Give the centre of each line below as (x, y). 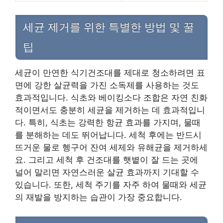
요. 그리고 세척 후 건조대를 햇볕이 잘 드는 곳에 (107, 160)
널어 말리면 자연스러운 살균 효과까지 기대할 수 (107, 172)
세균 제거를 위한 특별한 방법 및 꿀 (109, 27)
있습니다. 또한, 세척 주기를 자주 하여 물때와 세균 (111, 184)
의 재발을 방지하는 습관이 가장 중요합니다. (99, 197)
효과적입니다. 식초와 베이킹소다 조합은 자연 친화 (111, 97)
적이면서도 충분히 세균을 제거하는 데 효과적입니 (110, 110)
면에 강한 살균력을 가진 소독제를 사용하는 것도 (107, 85)
